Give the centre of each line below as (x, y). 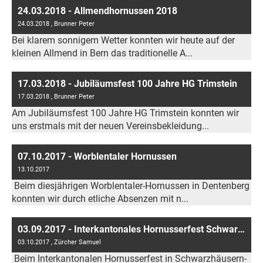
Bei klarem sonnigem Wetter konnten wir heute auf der (123, 40)
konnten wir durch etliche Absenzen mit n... (100, 199)
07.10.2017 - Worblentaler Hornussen (97, 156)
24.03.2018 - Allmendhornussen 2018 (97, 11)
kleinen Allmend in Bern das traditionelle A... (102, 53)
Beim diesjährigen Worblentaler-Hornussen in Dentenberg (131, 186)
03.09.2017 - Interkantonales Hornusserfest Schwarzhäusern (241, 229)
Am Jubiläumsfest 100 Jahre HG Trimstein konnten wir (125, 113)
